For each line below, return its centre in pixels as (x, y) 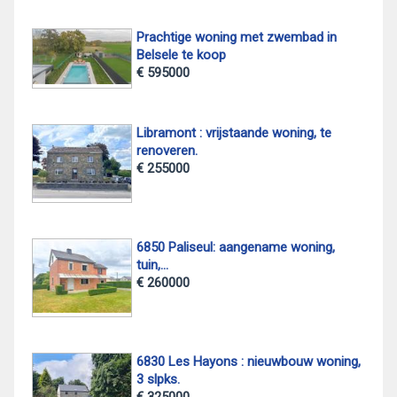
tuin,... (152, 265)
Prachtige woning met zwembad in (236, 38)
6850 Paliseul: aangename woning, (235, 247)
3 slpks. (158, 379)
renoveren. (167, 151)
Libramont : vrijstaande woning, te (234, 133)
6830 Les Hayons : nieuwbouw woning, (248, 361)
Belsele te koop (181, 55)
